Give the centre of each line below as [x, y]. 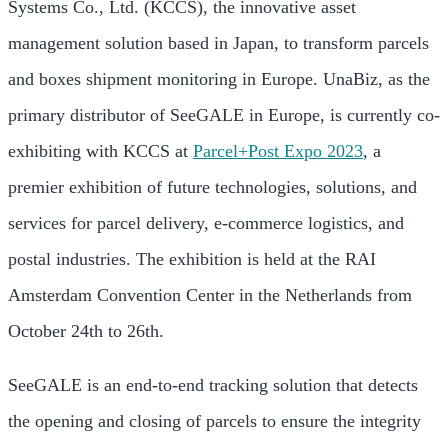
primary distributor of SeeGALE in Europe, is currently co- [224, 115]
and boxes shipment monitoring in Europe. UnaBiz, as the [219, 79]
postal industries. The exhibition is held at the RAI [192, 259]
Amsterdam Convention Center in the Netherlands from [210, 295]
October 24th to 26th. [86, 331]
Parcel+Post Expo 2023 [278, 151]
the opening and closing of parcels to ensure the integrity [214, 421]
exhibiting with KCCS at [100, 151]
